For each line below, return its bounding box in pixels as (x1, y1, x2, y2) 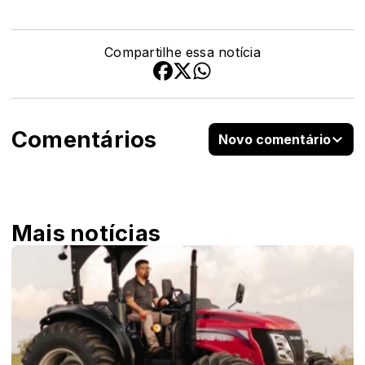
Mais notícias (11, 219, 161, 248)
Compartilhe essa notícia (104, 44, 261, 61)
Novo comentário (218, 131, 331, 148)
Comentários (11, 125, 157, 153)
